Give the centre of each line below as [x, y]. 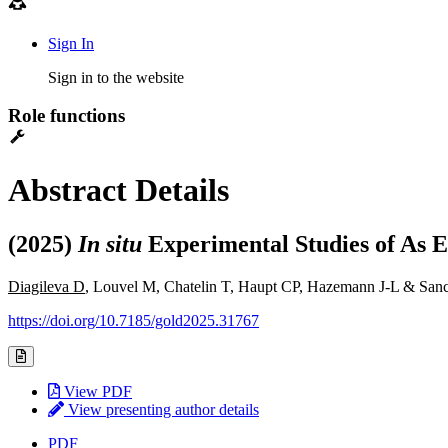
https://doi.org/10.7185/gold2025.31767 [133, 320]
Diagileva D [46, 286]
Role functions [66, 116]
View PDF [96, 391]
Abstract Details [118, 190]
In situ [110, 243]
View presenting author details [161, 409]
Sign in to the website [116, 77]
